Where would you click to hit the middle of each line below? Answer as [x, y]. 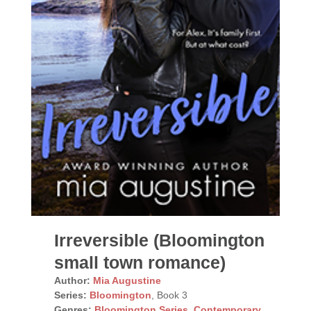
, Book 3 [169, 295]
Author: [72, 280]
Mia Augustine [127, 280]
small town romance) [140, 262]
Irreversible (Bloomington [159, 240]
